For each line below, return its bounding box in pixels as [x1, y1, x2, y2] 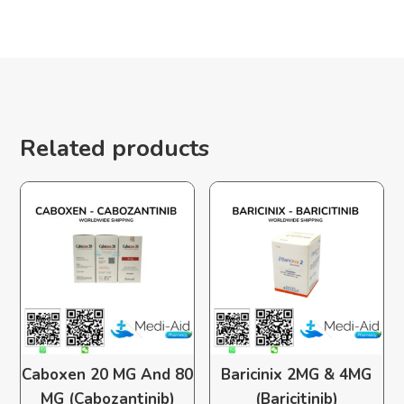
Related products [20, 132, 210, 164]
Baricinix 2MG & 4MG [221, 363, 372, 385]
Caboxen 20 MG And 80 [22, 363, 194, 385]
